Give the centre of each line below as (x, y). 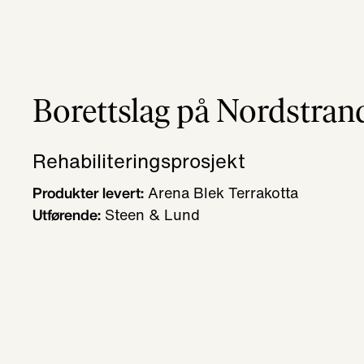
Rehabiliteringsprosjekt (139, 161)
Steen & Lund (150, 214)
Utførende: (67, 214)
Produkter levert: (88, 193)
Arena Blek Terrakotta (221, 193)
